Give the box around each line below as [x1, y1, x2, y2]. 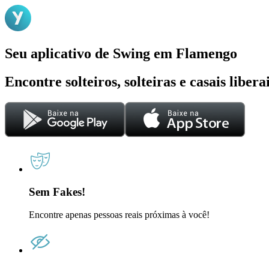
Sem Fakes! [29, 186, 85, 199]
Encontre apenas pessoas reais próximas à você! [29, 210, 210, 220]
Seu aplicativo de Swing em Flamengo [5, 45, 237, 61]
